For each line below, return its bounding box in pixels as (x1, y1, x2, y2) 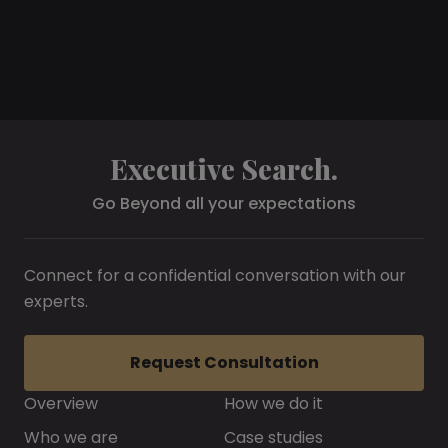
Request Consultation (129, 351, 319, 374)
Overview (24, 392, 98, 415)
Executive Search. (110, 150, 338, 187)
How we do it (224, 392, 323, 415)
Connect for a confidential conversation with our (24, 264, 406, 287)
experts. (24, 290, 88, 313)
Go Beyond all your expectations (92, 192, 356, 215)
